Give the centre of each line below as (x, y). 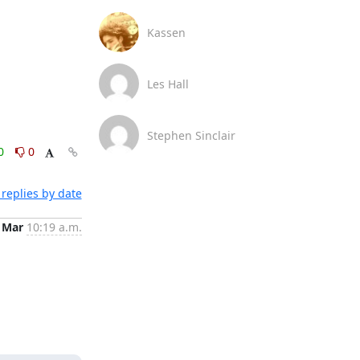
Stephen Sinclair (191, 135)
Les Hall (168, 84)
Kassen (166, 32)
